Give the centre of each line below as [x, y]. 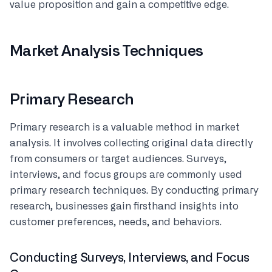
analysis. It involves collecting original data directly [131, 143]
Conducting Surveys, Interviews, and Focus [130, 258]
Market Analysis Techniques [107, 52]
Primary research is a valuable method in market [125, 127]
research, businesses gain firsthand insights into [124, 206]
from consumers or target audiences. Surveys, [118, 159]
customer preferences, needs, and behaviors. [116, 222]
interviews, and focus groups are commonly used [126, 175]
